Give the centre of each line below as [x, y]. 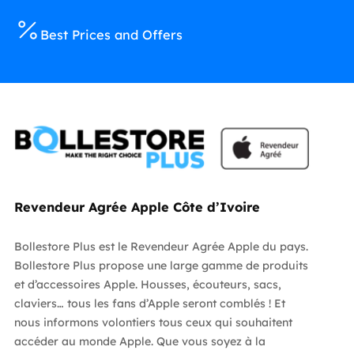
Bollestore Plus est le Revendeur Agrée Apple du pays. [161, 246]
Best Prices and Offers [111, 35]
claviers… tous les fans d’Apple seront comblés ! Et [149, 303]
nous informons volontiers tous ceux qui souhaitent [153, 322]
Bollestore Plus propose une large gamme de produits [161, 265]
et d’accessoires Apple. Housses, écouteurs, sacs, [147, 284]
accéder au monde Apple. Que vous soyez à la [139, 341]
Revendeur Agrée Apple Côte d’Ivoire [137, 207]
